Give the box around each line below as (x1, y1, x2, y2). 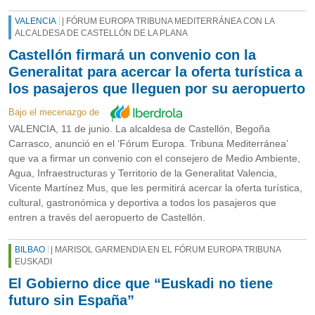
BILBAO (15, 245, 45, 255)
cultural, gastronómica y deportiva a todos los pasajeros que (8, 197, 276, 209)
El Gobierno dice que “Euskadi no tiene (8, 276, 273, 292)
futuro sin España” (8, 292, 134, 309)
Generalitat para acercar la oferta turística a (8, 64, 302, 80)
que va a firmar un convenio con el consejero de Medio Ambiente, (8, 153, 300, 165)
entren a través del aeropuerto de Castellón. (8, 212, 205, 224)
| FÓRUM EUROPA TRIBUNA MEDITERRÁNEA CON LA (60, 17, 275, 26)
